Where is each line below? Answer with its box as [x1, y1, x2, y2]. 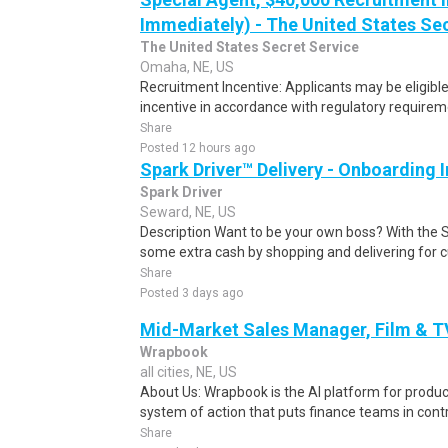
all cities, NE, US [140, 364, 237, 380]
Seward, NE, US [140, 204, 236, 220]
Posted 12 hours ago [140, 141, 255, 155]
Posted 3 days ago [140, 286, 243, 300]
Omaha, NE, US [140, 59, 234, 75]
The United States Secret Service [140, 39, 359, 55]
